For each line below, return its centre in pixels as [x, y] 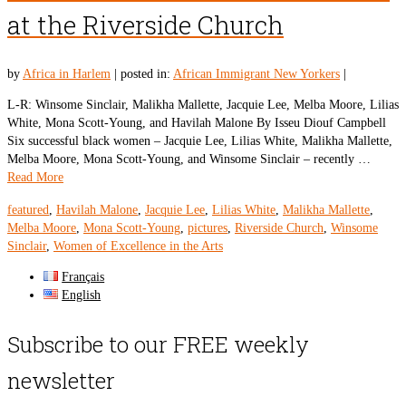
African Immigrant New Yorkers [256, 73]
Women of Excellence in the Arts [138, 246]
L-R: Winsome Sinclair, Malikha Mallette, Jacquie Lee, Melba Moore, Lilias [203, 104]
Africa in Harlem [67, 73]
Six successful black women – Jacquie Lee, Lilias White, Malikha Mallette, [200, 140]
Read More [35, 177]
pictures [208, 227]
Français [83, 276]
